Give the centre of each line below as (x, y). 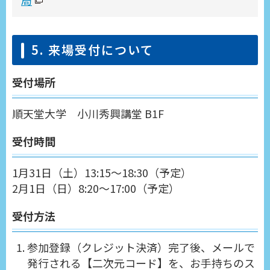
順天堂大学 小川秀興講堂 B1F (88, 114)
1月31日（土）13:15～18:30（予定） (102, 173)
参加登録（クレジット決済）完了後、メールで (141, 247)
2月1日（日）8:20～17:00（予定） (96, 188)
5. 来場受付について (93, 50)
